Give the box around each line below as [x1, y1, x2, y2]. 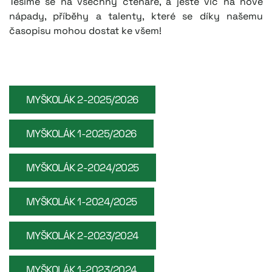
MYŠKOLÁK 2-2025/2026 [26, 93, 138, 107]
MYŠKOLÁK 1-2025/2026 [26, 127, 137, 141]
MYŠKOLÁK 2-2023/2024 [26, 229, 139, 243]
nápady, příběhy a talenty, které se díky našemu [9, 9, 263, 22]
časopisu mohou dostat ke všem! [9, 24, 161, 37]
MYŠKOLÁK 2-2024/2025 [26, 161, 139, 175]
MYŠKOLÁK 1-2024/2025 [26, 195, 137, 209]
